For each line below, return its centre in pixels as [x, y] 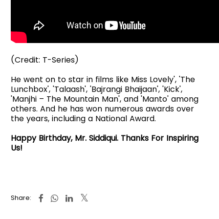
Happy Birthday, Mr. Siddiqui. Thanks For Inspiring [105, 138]
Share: [21, 197]
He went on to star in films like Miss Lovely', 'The [103, 79]
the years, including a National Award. [84, 118]
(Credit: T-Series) [45, 60]
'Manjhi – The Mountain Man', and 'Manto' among [105, 99]
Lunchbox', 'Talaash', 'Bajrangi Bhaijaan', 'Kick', [97, 89]
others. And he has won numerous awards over [103, 109]
